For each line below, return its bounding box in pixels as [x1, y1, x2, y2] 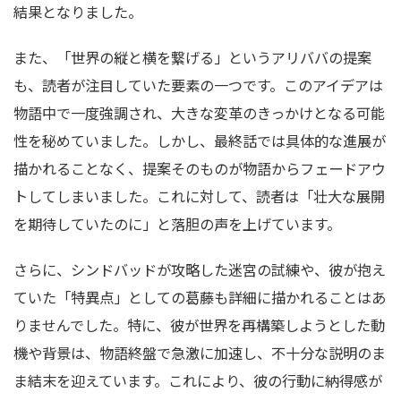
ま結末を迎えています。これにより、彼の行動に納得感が [13, 370, 382, 391]
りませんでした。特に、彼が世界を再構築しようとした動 [13, 314, 385, 336]
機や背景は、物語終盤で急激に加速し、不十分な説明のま [13, 342, 386, 363]
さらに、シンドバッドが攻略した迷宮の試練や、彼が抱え [13, 259, 386, 280]
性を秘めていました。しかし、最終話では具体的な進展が [13, 130, 386, 151]
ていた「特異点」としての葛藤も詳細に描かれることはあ [13, 286, 386, 308]
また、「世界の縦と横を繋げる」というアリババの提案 [13, 47, 371, 68]
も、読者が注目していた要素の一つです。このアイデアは [13, 74, 383, 96]
